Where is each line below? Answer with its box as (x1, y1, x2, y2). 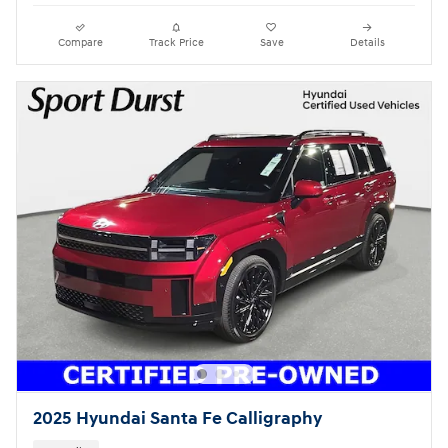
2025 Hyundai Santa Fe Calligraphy (33, 407, 322, 430)
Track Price (148, 35, 204, 49)
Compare (58, 35, 104, 49)
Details (349, 35, 385, 49)
